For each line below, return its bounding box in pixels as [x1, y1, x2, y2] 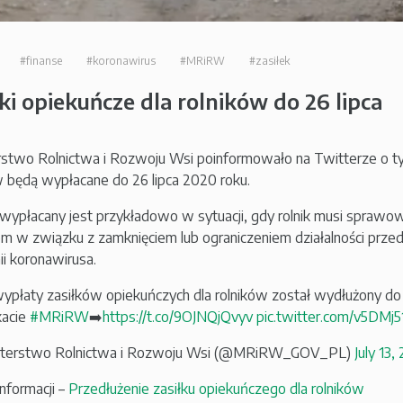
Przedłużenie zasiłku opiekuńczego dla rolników [68, 380, 365, 398]
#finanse [20, 54, 63, 67]
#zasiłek [249, 54, 291, 67]
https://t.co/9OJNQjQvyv [103, 308, 254, 326]
